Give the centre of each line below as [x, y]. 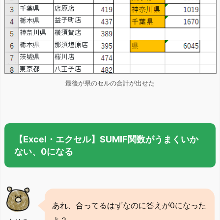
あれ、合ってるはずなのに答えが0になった [129, 205]
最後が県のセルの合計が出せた [110, 83]
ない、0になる [44, 151]
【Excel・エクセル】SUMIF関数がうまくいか [106, 139]
